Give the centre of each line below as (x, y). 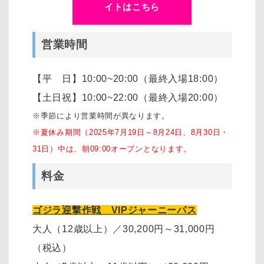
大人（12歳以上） (73, 229)
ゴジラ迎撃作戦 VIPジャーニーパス (115, 210)
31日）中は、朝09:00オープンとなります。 (112, 148)
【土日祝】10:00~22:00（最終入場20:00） (128, 97)
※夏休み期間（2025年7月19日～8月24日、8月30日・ (131, 132)
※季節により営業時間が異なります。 (101, 115)
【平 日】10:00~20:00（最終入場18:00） (128, 78)
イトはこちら (132, 7)
